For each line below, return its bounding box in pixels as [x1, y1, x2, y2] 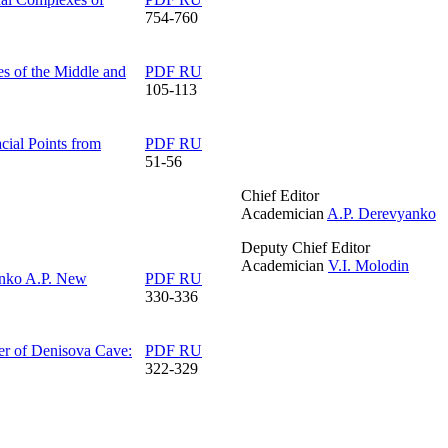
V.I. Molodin [328, 257, 409, 274]
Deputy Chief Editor [241, 239, 370, 256]
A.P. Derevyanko [327, 205, 436, 222]
